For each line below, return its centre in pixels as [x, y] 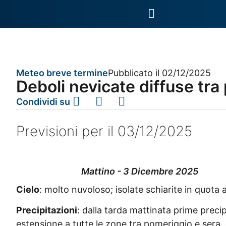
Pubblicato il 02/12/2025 [159, 73]
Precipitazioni [47, 210]
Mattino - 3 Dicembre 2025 [139, 171]
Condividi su [43, 101]
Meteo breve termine [62, 73]
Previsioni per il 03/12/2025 [104, 131]
